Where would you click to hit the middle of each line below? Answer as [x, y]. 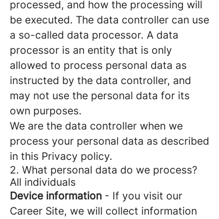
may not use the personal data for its [100, 96]
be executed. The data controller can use [109, 20]
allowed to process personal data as [98, 65]
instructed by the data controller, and [100, 80]
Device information [56, 196]
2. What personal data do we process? [104, 170]
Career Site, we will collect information [103, 211]
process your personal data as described [109, 141]
